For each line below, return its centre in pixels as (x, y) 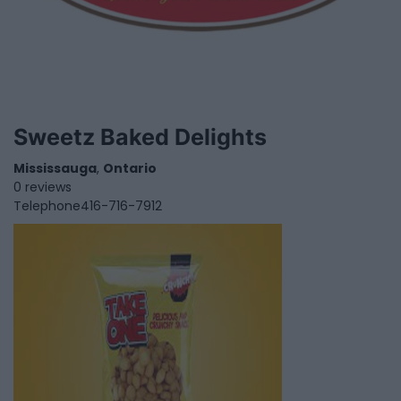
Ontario (130, 169)
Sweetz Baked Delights (140, 137)
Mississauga (55, 169)
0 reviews (43, 188)
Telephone (47, 206)
